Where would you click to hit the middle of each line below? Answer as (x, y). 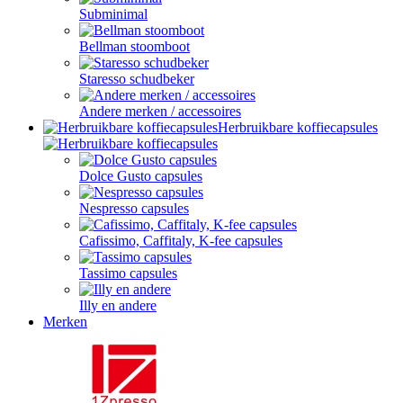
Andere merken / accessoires (160, 111)
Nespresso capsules (134, 208)
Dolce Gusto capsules (141, 176)
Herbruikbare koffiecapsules (298, 127)
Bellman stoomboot (134, 46)
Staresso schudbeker (137, 79)
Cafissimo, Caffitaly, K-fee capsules (181, 241)
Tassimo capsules (128, 273)
